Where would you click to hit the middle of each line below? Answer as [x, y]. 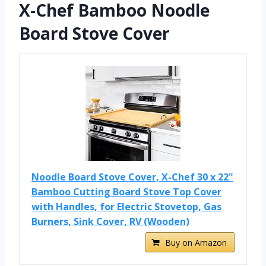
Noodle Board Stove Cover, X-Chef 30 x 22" [132, 177]
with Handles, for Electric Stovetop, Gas [126, 206]
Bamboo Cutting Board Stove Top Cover [126, 191]
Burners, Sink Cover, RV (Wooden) [110, 221]
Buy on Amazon [196, 242]
